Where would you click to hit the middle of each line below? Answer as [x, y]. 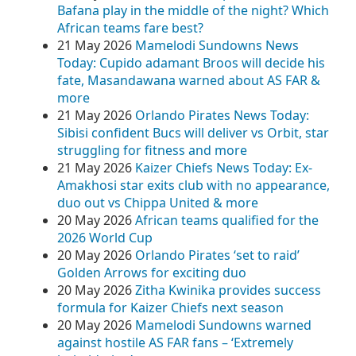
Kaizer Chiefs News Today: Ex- [224, 168]
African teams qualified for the [227, 220]
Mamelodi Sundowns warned [223, 325]
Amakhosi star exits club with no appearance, [193, 185]
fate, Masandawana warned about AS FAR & [189, 80]
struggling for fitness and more [152, 150]
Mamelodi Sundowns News [217, 45]
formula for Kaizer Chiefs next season [170, 308]
